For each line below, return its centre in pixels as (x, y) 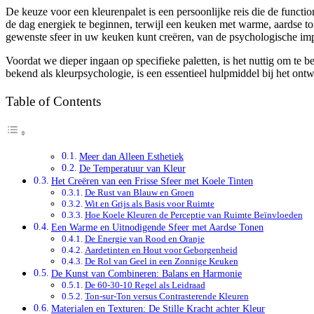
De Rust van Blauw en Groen (139, 192)
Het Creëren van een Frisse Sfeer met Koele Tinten (152, 180)
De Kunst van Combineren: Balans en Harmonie (146, 273)
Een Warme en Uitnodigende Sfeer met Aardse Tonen (157, 227)
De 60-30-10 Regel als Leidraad (145, 285)
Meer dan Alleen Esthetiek (131, 156)
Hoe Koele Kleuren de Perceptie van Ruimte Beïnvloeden (193, 214)
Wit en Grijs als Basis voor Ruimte (149, 203)
